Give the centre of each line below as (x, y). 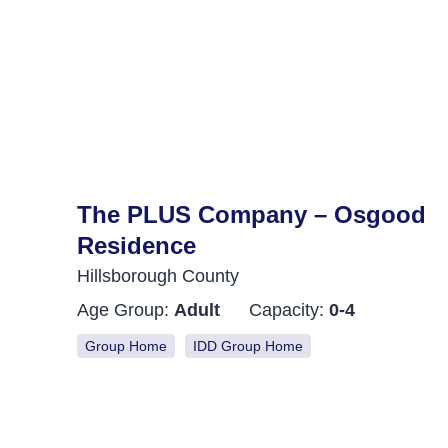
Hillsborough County (158, 275)
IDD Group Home (248, 345)
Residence (137, 245)
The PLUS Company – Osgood (252, 214)
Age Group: (126, 309)
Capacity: (289, 309)
